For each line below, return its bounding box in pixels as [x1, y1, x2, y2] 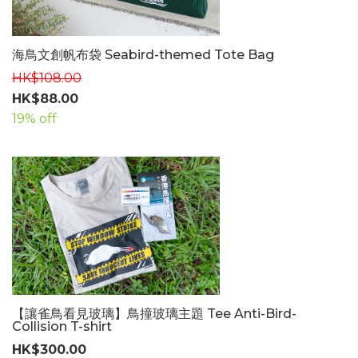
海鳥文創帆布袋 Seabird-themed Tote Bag [12, 46, 274, 62]
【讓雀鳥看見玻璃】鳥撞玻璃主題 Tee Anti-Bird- [12, 305, 296, 321]
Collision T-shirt [12, 318, 112, 334]
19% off [12, 110, 57, 126]
